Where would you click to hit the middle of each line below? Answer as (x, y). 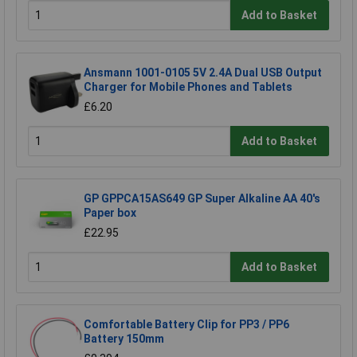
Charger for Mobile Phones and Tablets (188, 87)
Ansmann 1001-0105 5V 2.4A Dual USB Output (203, 73)
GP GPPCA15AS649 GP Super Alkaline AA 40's (202, 199)
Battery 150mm (124, 339)
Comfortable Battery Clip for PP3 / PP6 (186, 325)
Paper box (110, 213)
